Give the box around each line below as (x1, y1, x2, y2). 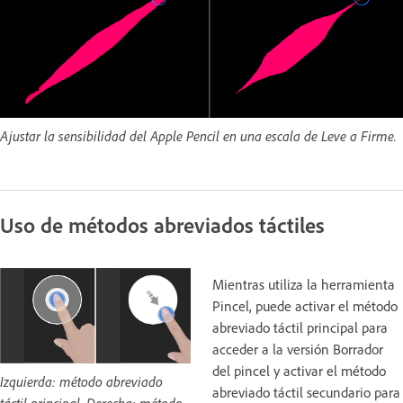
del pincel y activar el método (212, 362, 386, 381)
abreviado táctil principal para (212, 318, 388, 337)
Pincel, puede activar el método (212, 297, 398, 316)
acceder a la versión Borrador (212, 340, 383, 359)
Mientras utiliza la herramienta (212, 275, 395, 294)
